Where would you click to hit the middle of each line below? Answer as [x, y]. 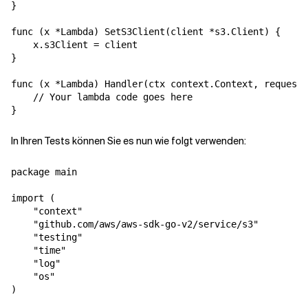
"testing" [47, 237]
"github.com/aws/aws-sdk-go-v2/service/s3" [135, 224]
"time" [38, 250]
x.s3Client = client [74, 45]
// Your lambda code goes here [102, 97]
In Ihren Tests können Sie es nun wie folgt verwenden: [129, 141]
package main [44, 172]
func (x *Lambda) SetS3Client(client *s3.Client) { [146, 32]
